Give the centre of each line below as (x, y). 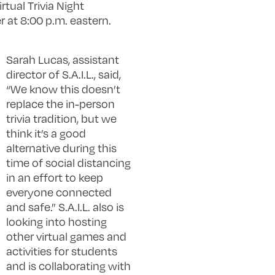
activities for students (61, 251)
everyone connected (59, 192)
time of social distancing (68, 163)
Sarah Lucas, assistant (62, 60)
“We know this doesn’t (63, 89)
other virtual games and (66, 237)
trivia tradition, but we (61, 119)
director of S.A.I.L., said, (63, 75)
